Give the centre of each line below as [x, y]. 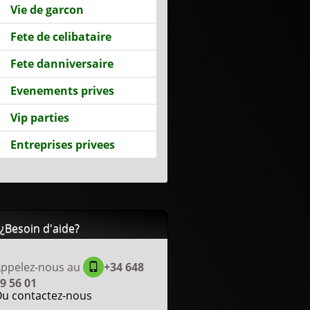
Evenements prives [63, 91]
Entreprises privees [63, 145]
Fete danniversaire [62, 64]
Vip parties [40, 118]
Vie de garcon [47, 10]
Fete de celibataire [61, 37]
